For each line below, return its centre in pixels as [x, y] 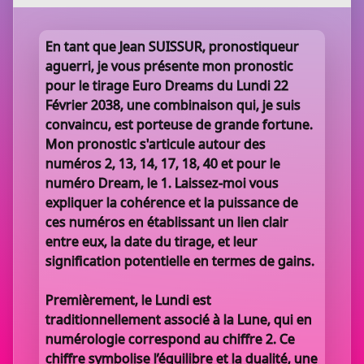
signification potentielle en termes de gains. [180, 261]
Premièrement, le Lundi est [128, 300]
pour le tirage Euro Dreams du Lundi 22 [167, 85]
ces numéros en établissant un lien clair [167, 222]
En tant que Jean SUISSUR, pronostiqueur [172, 46]
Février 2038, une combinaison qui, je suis [173, 105]
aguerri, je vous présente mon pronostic [169, 66]
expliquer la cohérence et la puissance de [172, 202]
